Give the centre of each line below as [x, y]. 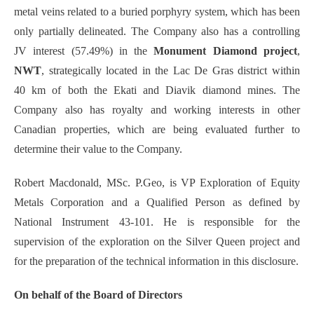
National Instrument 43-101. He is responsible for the [157, 222]
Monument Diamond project [226, 51]
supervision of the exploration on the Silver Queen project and [157, 242]
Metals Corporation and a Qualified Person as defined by [157, 203]
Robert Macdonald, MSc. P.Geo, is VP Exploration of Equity [157, 183]
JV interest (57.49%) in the [84, 51]
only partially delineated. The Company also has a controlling [157, 32]
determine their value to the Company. [98, 149]
